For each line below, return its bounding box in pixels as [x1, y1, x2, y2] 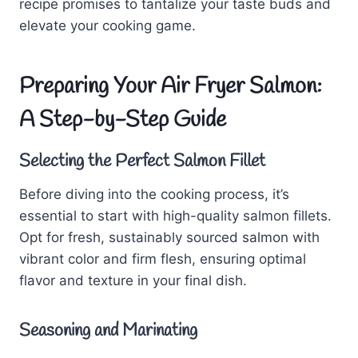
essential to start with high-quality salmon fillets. [19, 207, 332, 224]
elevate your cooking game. [19, 17, 196, 34]
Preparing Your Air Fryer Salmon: [19, 71, 322, 101]
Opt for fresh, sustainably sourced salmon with [19, 229, 320, 245]
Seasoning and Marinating [19, 318, 197, 343]
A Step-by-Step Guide [19, 105, 226, 135]
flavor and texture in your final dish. [19, 272, 247, 288]
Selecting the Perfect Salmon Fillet [19, 149, 265, 173]
